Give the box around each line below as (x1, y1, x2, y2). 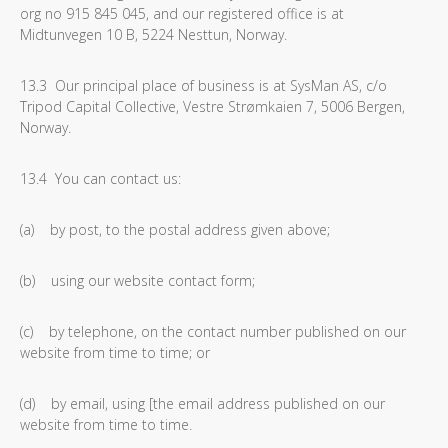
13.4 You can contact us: (20, 169, 181, 188)
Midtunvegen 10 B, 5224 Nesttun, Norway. (20, 25, 287, 44)
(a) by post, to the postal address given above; (20, 220, 330, 239)
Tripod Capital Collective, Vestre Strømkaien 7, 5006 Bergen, (20, 97, 405, 116)
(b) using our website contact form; (20, 271, 255, 290)
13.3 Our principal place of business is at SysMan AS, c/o (20, 76, 387, 95)
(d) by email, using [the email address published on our (20, 394, 385, 413)
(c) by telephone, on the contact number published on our (20, 322, 406, 341)
